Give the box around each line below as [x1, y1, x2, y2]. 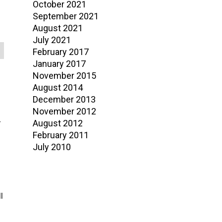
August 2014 [33, 82, 83, 93]
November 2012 [33, 106, 96, 116]
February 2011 [33, 130, 89, 140]
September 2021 [33, 11, 99, 21]
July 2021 [33, 35, 71, 45]
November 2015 [33, 70, 96, 81]
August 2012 [33, 118, 83, 128]
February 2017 [33, 47, 89, 57]
